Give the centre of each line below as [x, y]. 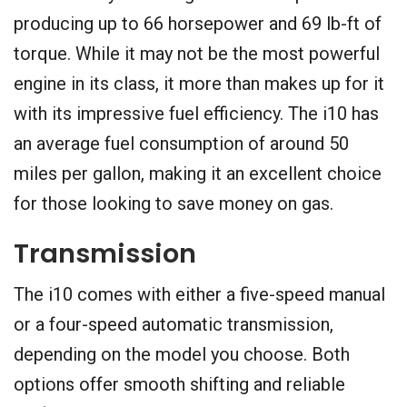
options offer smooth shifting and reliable [179, 385]
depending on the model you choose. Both [182, 355]
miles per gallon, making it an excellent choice [198, 174]
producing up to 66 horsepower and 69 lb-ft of [198, 24]
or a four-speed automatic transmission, [174, 325]
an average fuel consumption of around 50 [181, 144]
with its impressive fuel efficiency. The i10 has [196, 114]
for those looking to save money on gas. [174, 204]
